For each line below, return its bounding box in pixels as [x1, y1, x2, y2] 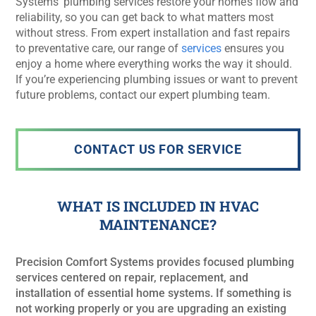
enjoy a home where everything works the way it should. [16, 57, 293, 71]
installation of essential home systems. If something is [16, 286, 292, 300]
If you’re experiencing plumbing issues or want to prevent [16, 73, 298, 86]
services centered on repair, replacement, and [16, 271, 249, 284]
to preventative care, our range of [16, 42, 182, 55]
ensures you [221, 42, 285, 55]
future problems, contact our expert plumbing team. [16, 88, 271, 102]
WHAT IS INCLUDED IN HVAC [57, 197, 259, 215]
